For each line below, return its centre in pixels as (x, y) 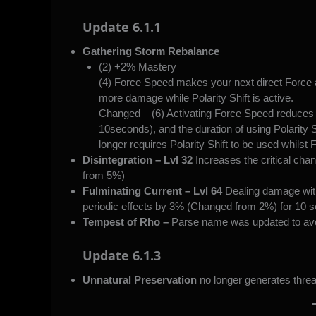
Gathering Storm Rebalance (152, 51)
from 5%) (104, 176)
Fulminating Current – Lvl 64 (154, 191)
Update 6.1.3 (122, 255)
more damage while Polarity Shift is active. (196, 98)
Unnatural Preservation (140, 279)
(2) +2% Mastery (137, 67)
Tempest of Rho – (127, 222)
